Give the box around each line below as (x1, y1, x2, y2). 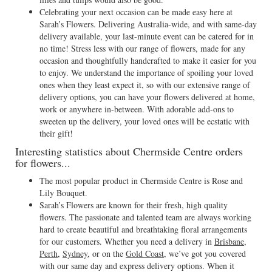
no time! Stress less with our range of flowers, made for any (39, 42, 245, 54)
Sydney (63, 248, 87, 259)
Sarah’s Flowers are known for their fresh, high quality (39, 199, 228, 211)
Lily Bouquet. (39, 187, 87, 199)
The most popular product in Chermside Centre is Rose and (39, 175, 243, 186)
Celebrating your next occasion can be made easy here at (39, 6, 233, 18)
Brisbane (214, 236, 244, 247)
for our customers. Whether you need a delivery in (39, 236, 214, 247)
